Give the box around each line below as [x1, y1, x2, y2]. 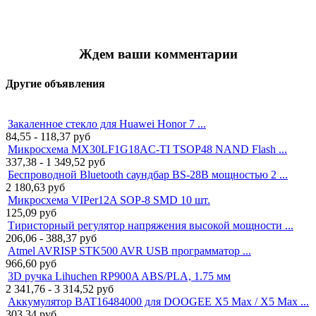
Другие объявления [6, 77, 105, 90]
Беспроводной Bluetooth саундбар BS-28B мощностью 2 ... [8, 168, 288, 181]
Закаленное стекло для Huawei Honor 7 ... [8, 117, 206, 130]
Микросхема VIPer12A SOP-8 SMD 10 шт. [8, 193, 210, 206]
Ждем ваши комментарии [78, 47, 238, 62]
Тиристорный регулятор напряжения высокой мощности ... [8, 219, 293, 231]
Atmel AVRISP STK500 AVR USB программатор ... [8, 244, 251, 257]
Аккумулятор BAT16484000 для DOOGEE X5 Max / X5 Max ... [8, 295, 309, 308]
